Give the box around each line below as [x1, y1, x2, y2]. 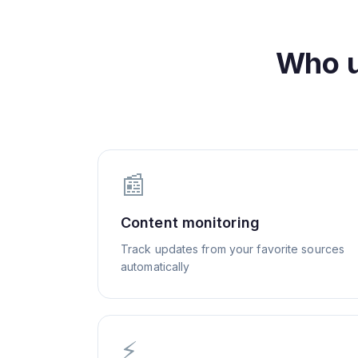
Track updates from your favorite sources [121, 242, 345, 256]
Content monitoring [121, 214, 260, 231]
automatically [121, 260, 190, 273]
